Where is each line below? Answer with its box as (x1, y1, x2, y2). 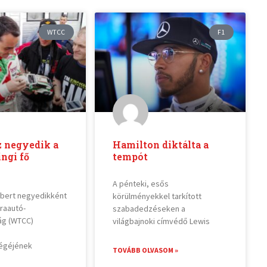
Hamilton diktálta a (112, 138, 209, 151)
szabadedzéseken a (112, 203, 185, 214)
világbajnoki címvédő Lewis (112, 215, 210, 226)
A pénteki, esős (112, 178, 169, 189)
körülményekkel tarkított (112, 190, 201, 201)
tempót (112, 150, 148, 163)
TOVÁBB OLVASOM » (112, 245, 178, 254)
